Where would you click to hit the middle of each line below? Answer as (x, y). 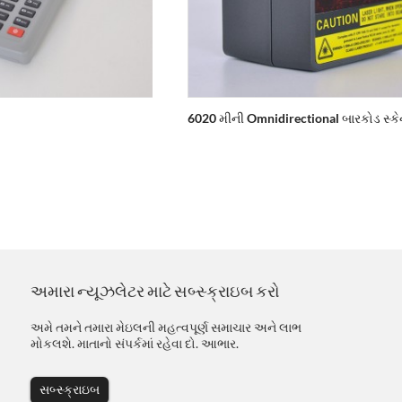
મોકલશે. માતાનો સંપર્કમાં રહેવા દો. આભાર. (135, 344)
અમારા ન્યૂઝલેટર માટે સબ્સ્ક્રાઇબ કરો (155, 291)
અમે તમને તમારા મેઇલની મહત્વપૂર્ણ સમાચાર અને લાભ (166, 328)
